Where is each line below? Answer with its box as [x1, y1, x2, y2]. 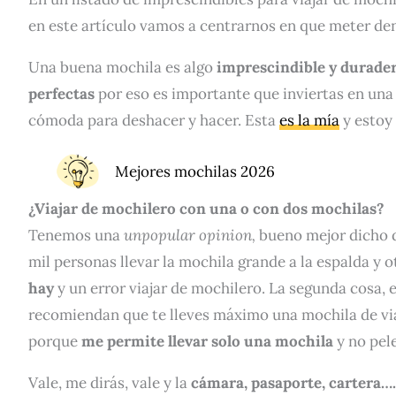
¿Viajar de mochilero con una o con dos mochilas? [28, 198, 385, 218]
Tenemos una [28, 225, 124, 245]
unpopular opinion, [124, 225, 259, 245]
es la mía [279, 110, 339, 130]
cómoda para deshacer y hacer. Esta [28, 110, 279, 130]
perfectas [28, 83, 98, 103]
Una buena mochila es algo [28, 57, 217, 77]
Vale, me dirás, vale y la [28, 372, 191, 392]
